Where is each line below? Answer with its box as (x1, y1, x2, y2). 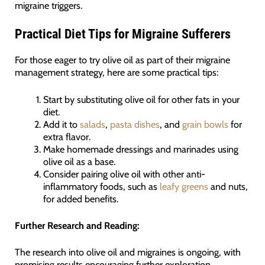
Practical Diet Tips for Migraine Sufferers (14, 27, 231, 42)
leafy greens (160, 180, 209, 192)
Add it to (43, 118, 80, 130)
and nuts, (208, 180, 248, 192)
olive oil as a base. (43, 155, 116, 167)
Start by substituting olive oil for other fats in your (43, 93, 240, 105)
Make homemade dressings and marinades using (43, 143, 239, 155)
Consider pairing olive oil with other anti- (43, 167, 206, 180)
